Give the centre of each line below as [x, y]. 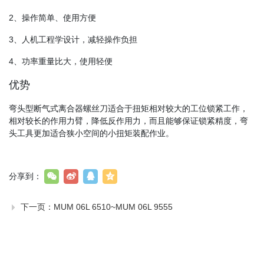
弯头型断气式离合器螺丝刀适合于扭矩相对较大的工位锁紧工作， [128, 109]
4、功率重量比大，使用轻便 [61, 62]
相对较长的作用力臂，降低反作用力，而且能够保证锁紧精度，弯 [128, 121]
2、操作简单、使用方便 [52, 18]
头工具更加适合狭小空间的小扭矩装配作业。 [91, 133]
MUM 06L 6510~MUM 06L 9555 [113, 207]
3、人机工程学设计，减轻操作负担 [73, 40]
